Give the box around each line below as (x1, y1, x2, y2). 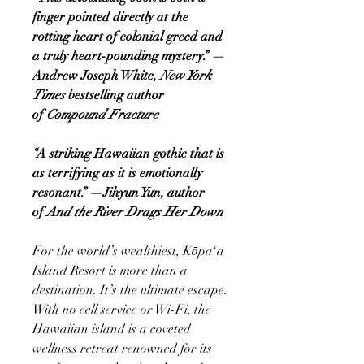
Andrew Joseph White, (32, 67, 160, 84)
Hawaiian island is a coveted (32, 320, 191, 337)
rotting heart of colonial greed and (32, 28, 223, 45)
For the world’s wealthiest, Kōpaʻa (32, 242, 224, 259)
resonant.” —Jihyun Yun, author (32, 184, 205, 201)
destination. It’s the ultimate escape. (32, 281, 227, 298)
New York (160, 67, 211, 84)
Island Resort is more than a (32, 262, 188, 279)
